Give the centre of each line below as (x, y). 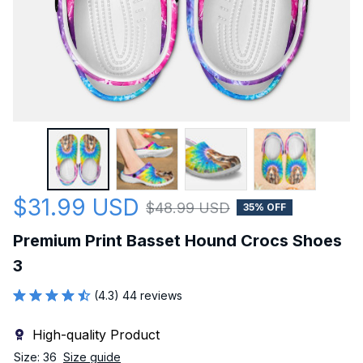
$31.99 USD (76, 207)
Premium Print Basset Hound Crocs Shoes (177, 240)
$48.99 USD (188, 207)
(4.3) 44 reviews (138, 295)
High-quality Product (96, 334)
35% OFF (265, 207)
